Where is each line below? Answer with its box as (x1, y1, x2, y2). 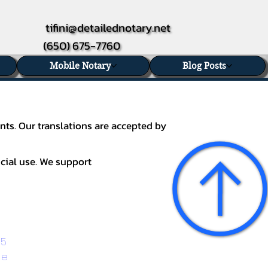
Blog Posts (182, 60, 227, 72)
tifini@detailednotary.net (45, 19, 170, 36)
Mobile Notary (50, 60, 111, 72)
